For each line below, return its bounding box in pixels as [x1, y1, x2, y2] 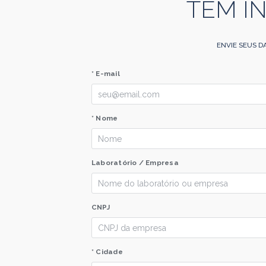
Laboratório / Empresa [91, 159, 179, 167]
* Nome [91, 114, 118, 122]
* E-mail [91, 69, 120, 78]
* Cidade [91, 248, 123, 256]
